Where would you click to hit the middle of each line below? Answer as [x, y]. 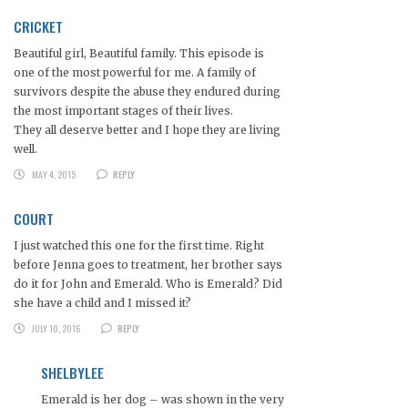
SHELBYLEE [72, 373]
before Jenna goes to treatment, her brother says [148, 265]
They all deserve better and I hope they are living [147, 130]
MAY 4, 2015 [53, 175]
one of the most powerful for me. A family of [135, 73]
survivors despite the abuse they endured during [147, 92]
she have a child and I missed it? [102, 303]
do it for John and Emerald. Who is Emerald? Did [148, 284]
